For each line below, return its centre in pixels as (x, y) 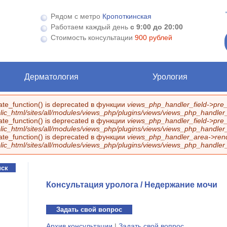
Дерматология (51, 77)
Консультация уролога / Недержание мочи (131, 185)
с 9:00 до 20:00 (157, 27)
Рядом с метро (77, 16)
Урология (170, 77)
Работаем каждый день (91, 27)
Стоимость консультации (93, 37)
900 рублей (154, 37)
